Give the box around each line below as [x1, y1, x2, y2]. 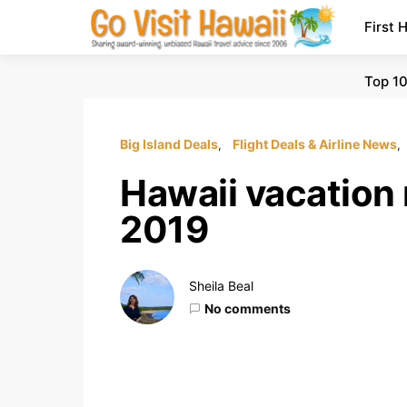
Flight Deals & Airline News [233, 136, 397, 152]
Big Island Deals [120, 136, 218, 152]
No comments [204, 301, 291, 316]
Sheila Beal [189, 278, 253, 293]
